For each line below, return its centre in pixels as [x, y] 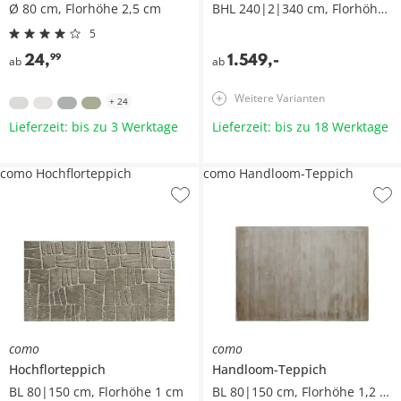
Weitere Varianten [279, 98]
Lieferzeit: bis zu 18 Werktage [300, 127]
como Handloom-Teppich [278, 174]
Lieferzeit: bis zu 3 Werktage [94, 127]
